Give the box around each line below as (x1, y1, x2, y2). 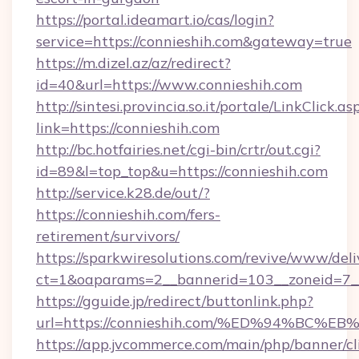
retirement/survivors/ (36, 227, 179, 245)
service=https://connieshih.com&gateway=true (36, 32, 352, 50)
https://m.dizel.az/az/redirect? (36, 54, 231, 72)
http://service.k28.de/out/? (36, 184, 210, 202)
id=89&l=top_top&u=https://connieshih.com (36, 162, 328, 180)
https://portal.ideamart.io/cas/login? (36, 10, 274, 29)
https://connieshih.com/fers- (36, 205, 220, 224)
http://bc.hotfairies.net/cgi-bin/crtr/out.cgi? (36, 140, 321, 159)
